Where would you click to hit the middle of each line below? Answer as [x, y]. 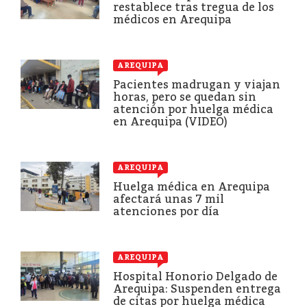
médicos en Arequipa [172, 19]
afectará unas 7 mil [169, 199]
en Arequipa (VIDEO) [170, 121]
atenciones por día [166, 211]
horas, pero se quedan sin [185, 97]
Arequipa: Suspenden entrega [197, 288]
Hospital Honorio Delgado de [195, 276]
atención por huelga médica [193, 109]
